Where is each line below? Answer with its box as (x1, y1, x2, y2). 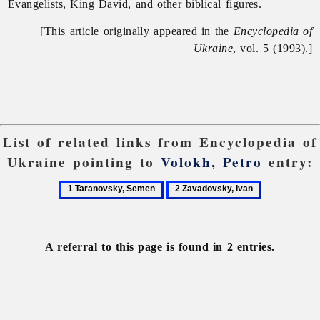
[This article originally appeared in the (40, 24, 234, 37)
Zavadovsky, (165, 197, 224, 210)
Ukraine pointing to (7, 152, 161, 173)
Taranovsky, (58, 197, 114, 210)
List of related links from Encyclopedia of (3, 132, 317, 153)
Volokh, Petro (160, 152, 262, 173)
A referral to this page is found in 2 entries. (45, 240, 275, 253)
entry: (261, 152, 313, 173)
